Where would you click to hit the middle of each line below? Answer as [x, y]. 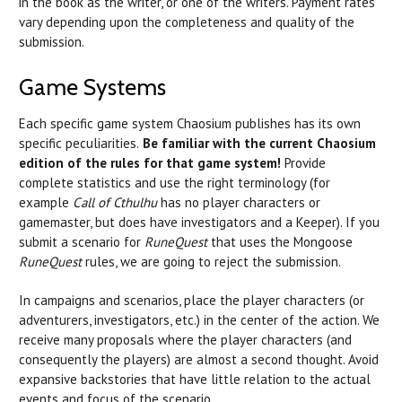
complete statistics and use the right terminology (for [175, 182]
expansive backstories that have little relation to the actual [195, 379]
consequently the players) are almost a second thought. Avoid [199, 359]
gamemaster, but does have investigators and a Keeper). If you [199, 222]
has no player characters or [239, 202]
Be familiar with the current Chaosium [258, 143]
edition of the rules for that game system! [152, 162]
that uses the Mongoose [280, 241]
